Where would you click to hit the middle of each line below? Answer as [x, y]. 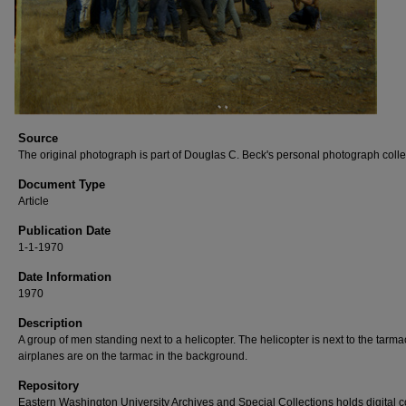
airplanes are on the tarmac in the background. [133, 356]
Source [38, 138]
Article [34, 201]
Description [50, 323]
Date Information [65, 277]
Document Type [62, 184]
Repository [48, 386]
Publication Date [64, 231]
